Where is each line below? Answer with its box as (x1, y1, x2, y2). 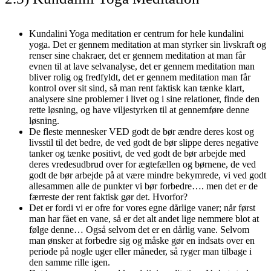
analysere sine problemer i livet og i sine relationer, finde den (29, 93, 260, 104)
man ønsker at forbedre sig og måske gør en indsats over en (29, 235, 255, 246)
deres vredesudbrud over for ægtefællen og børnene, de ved (29, 158, 256, 169)
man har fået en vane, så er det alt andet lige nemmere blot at (29, 213, 259, 224)
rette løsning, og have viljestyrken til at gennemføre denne (29, 104, 249, 115)
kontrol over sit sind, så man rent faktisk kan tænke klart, (29, 82, 244, 93)
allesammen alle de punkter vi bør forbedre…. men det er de (29, 180, 258, 191)
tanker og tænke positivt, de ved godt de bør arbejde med (29, 148, 246, 158)
